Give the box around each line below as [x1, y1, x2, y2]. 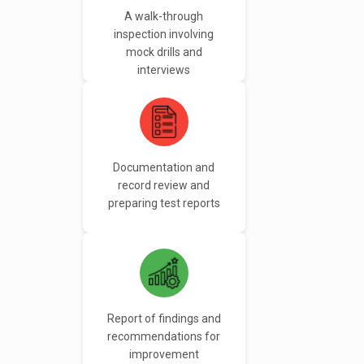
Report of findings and [106, 312, 221, 326]
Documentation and [113, 161, 215, 175]
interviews [137, 63, 191, 77]
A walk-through [124, 10, 204, 24]
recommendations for [107, 330, 221, 344]
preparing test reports [107, 197, 220, 210]
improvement [128, 348, 199, 362]
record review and [118, 179, 210, 193]
